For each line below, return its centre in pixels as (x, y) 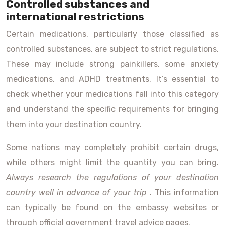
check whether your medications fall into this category (113, 94)
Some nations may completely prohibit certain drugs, (113, 147)
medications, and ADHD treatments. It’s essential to (113, 79)
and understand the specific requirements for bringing (113, 109)
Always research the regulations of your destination (113, 178)
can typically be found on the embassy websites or (113, 208)
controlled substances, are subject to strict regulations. (113, 49)
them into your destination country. (74, 124)
